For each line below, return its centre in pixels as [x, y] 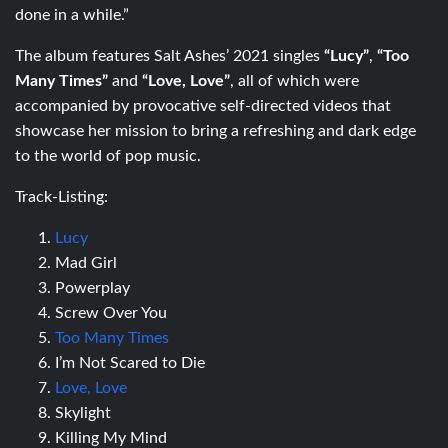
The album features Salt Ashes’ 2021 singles [169, 56]
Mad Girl [86, 263]
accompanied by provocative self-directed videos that [203, 106]
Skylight [83, 413]
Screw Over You [111, 313]
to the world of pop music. [108, 156]
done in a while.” [72, 15]
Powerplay [92, 288]
